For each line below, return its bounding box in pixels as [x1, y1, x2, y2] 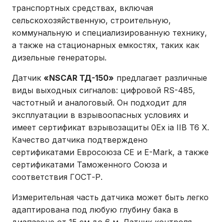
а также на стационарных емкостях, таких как [12, 40, 199, 51]
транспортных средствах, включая [12, 3, 153, 13]
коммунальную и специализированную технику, [12, 28, 207, 38]
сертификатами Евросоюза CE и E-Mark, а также [12, 147, 209, 158]
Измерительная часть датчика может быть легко [12, 192, 209, 203]
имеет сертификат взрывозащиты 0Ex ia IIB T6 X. [12, 122, 209, 133]
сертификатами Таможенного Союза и [12, 160, 167, 170]
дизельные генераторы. [12, 53, 107, 63]
